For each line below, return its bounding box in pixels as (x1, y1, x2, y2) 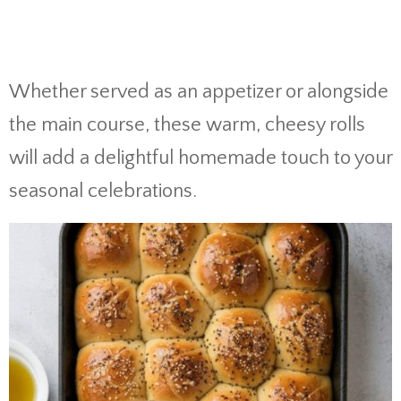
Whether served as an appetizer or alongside (9, 81, 388, 103)
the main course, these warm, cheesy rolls (9, 114, 365, 136)
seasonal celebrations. (9, 180, 197, 202)
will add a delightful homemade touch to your (9, 147, 392, 169)
